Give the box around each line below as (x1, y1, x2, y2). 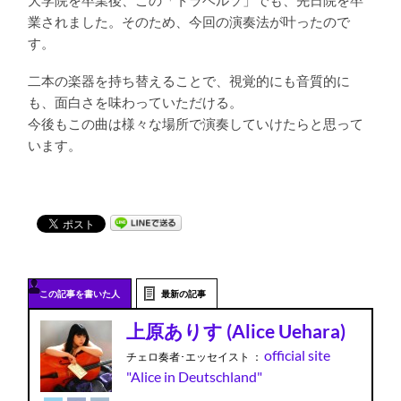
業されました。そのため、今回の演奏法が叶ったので (28, 13, 351, 30)
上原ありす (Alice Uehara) (126, 319, 346, 343)
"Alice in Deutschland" (126, 367, 263, 385)
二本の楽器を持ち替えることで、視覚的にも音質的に (28, 73, 351, 90)
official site (264, 346, 331, 363)
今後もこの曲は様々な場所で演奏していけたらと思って (28, 116, 364, 132)
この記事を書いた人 (39, 287, 121, 299)
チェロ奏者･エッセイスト (126, 349, 251, 363)
